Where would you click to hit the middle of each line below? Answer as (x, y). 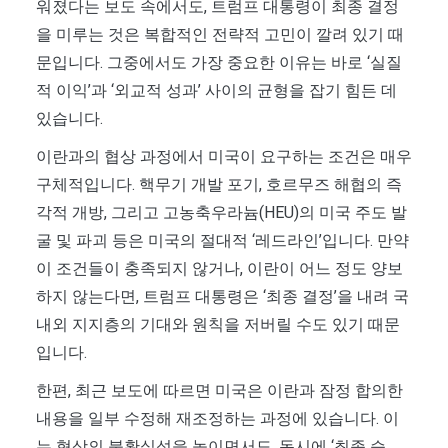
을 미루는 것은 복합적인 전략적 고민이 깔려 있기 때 (220, 35)
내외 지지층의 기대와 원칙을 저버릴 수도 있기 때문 (218, 325)
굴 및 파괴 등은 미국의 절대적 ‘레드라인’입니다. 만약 (222, 241)
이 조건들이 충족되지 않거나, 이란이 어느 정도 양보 (219, 269)
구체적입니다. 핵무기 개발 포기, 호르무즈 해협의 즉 (219, 185)
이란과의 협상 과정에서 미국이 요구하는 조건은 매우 (224, 157)
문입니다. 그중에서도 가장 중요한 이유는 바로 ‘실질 (219, 63)
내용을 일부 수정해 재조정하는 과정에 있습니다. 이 (217, 419)
